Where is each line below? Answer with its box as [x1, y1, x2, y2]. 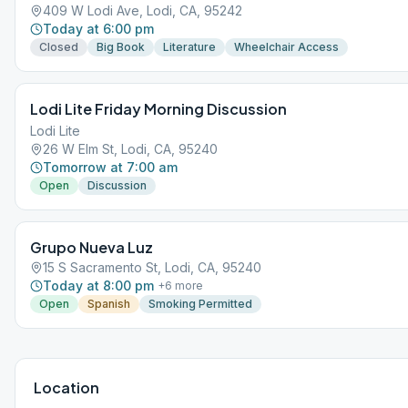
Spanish [87, 297, 130, 311]
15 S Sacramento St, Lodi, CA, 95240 [43, 260, 261, 275]
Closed [39, 40, 78, 54]
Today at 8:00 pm [43, 278, 154, 293]
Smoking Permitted [148, 297, 252, 311]
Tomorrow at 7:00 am [43, 159, 178, 175]
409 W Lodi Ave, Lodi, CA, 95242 [43, 3, 242, 18]
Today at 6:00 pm [43, 21, 154, 36]
